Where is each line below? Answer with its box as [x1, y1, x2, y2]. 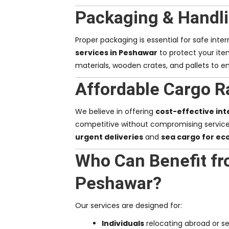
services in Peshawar [75, 48, 157, 58]
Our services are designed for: [75, 200, 182, 211]
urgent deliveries [75, 132, 143, 143]
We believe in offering [75, 106, 155, 117]
